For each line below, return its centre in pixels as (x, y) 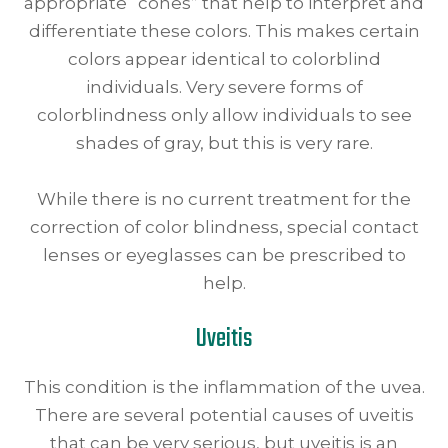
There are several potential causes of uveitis (224, 414)
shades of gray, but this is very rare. (224, 142)
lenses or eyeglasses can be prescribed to (224, 254)
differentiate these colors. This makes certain (224, 30)
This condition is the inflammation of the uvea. (224, 386)
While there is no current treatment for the (224, 198)
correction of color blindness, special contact (224, 226)
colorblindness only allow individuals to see (224, 114)
